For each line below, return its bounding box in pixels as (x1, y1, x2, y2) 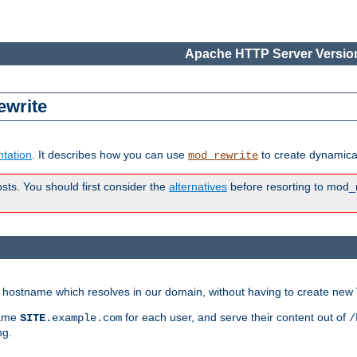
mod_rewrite (188, 149, 258, 163)
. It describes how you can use (32, 148, 188, 162)
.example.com (45, 311, 122, 324)
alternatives (169, 180, 227, 194)
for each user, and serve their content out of (122, 310, 349, 324)
